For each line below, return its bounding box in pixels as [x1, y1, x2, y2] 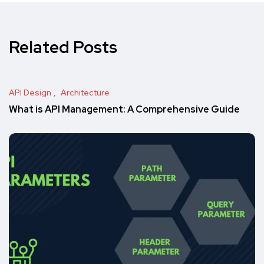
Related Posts [9, 35, 117, 58]
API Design [9, 87, 51, 98]
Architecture [61, 87, 110, 98]
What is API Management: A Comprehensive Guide [9, 103, 240, 116]
